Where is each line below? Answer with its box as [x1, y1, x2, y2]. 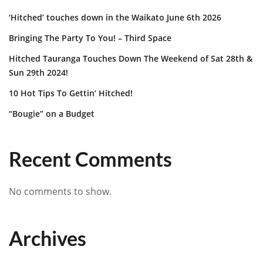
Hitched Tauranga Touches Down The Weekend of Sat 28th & [9, 52, 252, 64]
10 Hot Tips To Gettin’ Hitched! [9, 87, 133, 99]
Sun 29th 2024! [9, 66, 68, 78]
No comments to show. [9, 184, 112, 198]
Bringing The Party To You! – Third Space [9, 32, 171, 43]
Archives [9, 225, 86, 250]
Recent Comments [9, 146, 172, 171]
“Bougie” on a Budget [9, 107, 95, 119]
